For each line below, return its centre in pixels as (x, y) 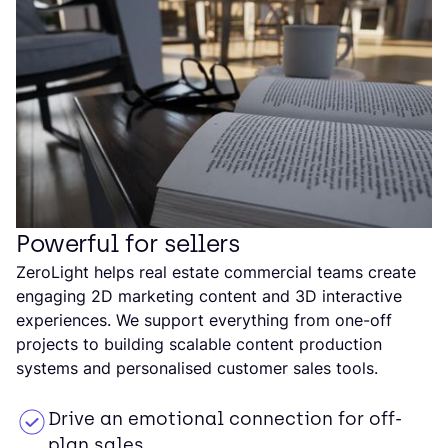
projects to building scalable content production (199, 344)
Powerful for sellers (128, 244)
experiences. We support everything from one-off (204, 320)
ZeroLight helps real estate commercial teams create (216, 272)
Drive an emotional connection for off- (225, 419)
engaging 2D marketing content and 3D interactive (209, 296)
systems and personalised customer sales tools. (197, 368)
